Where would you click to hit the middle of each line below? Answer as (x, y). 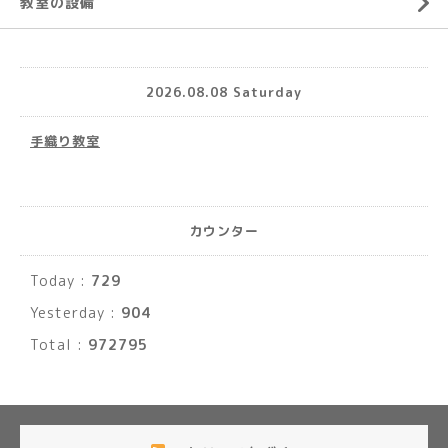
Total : (59, 344)
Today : (60, 280)
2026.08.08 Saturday (224, 91)
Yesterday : (75, 312)
